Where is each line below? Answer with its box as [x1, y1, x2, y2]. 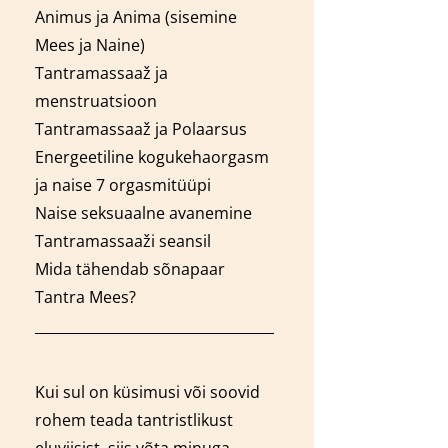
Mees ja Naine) [34, 34, 145, 57]
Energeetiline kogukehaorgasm [34, 146, 269, 169]
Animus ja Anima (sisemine [34, 6, 237, 29]
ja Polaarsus [150, 118, 247, 141]
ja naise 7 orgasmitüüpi [34, 174, 211, 197]
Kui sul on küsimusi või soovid [34, 381, 260, 404]
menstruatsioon [34, 90, 157, 113]
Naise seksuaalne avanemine [34, 202, 252, 225]
